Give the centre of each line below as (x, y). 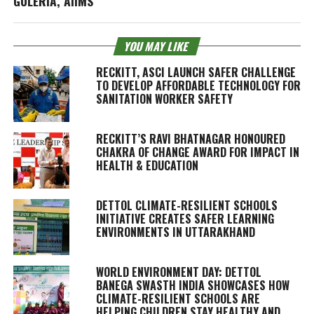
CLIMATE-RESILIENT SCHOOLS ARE (178, 298)
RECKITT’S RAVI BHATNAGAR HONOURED (190, 138)
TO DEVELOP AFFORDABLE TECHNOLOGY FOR (198, 85)
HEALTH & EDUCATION (147, 165)
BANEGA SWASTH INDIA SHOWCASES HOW (192, 285)
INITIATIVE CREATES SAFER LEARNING (185, 218)
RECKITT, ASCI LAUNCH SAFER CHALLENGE (196, 72)
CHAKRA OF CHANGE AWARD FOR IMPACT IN (197, 152)
